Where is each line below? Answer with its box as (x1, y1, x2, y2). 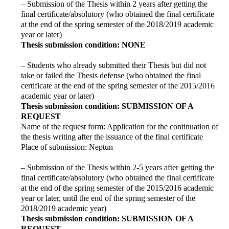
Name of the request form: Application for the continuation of (21, 122, 218, 131)
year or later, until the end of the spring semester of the (21, 193, 195, 202)
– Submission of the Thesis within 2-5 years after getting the (21, 163, 214, 172)
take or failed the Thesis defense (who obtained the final (21, 71, 201, 80)
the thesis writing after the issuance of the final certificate (21, 132, 203, 141)
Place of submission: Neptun (21, 142, 113, 151)
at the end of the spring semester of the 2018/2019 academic (21, 19, 214, 29)
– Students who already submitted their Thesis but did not (21, 60, 206, 70)
